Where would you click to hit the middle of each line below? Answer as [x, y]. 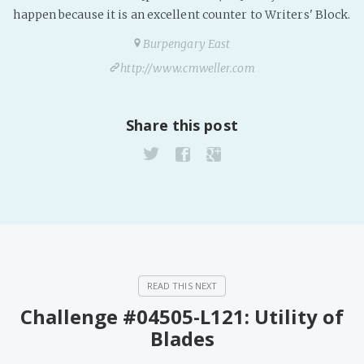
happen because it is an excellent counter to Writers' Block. [182, 15]
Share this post [182, 125]
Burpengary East [186, 44]
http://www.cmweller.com [188, 68]
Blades [182, 338]
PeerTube [331, 13]
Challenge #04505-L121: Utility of [182, 316]
